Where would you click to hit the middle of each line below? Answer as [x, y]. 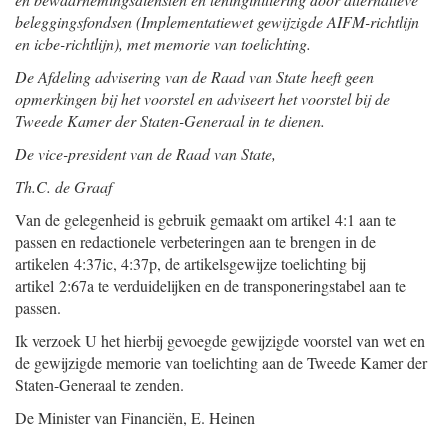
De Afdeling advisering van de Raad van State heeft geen [194, 76]
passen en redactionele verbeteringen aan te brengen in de [195, 241]
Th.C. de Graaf [63, 186]
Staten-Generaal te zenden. [99, 384]
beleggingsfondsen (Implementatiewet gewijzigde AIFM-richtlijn [217, 21]
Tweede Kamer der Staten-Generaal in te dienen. [170, 120]
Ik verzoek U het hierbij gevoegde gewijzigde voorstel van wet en [220, 340]
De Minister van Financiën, [101, 417]
